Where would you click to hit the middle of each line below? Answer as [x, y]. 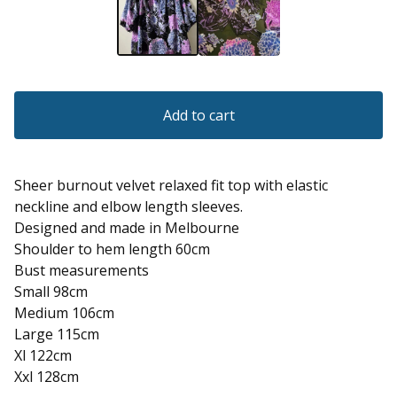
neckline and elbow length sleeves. [128, 207]
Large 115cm [57, 335]
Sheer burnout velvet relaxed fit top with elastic [171, 186]
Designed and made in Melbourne [127, 228]
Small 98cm [51, 292]
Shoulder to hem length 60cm [112, 249]
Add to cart [198, 116]
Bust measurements [82, 271]
